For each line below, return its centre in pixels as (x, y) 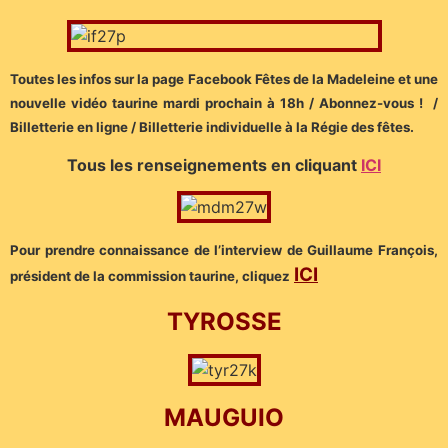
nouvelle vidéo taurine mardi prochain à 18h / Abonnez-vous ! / (224, 103)
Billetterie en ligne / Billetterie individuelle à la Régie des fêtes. (212, 127)
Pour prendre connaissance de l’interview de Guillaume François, (224, 250)
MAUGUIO (224, 418)
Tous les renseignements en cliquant (214, 164)
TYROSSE (224, 321)
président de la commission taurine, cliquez (150, 276)
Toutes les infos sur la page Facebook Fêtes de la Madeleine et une (224, 79)
